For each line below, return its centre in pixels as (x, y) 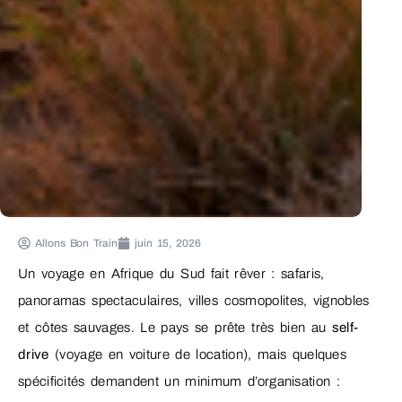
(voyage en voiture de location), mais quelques (197, 355)
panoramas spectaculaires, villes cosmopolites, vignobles (194, 301)
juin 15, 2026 (167, 244)
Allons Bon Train (76, 244)
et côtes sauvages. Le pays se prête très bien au (175, 328)
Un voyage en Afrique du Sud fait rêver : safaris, (171, 274)
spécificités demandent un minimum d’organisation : (179, 382)
